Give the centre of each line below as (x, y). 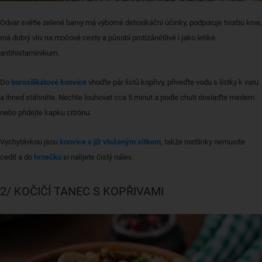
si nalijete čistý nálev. (97, 157)
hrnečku (48, 157)
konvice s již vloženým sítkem (110, 142)
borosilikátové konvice (49, 82)
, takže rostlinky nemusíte (203, 142)
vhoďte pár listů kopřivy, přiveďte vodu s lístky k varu (173, 82)
